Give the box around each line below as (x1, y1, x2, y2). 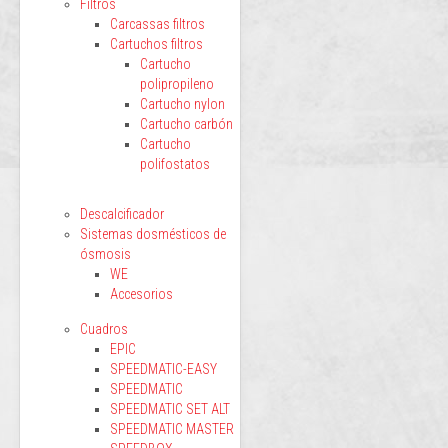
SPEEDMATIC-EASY (110, 361, 217, 377)
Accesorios (110, 286, 173, 302)
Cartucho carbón (140, 116, 233, 132)
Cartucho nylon (140, 96, 225, 112)
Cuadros (80, 321, 128, 337)
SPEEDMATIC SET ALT (110, 401, 230, 417)
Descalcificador (80, 206, 164, 222)
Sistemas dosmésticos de (80, 226, 226, 242)
